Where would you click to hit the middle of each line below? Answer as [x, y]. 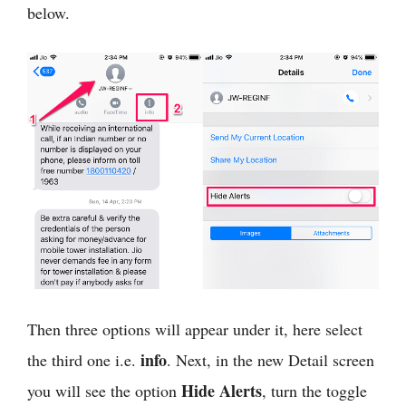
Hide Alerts [222, 390]
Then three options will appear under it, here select [195, 329]
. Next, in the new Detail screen [271, 359]
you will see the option [104, 390]
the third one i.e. [84, 359]
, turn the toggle [314, 390]
